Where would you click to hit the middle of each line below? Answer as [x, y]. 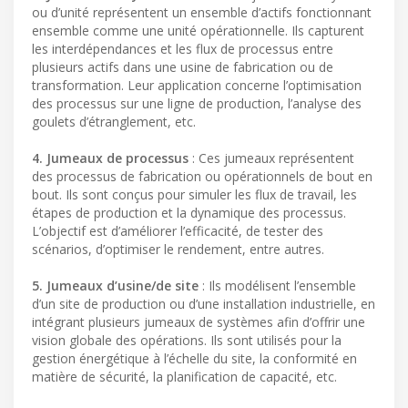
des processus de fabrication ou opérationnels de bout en [202, 177]
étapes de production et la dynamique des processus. [189, 213]
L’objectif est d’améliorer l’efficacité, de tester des [178, 231]
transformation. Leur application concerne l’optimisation [197, 86]
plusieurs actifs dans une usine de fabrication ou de [183, 67]
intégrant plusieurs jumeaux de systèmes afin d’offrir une [199, 322]
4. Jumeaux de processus [110, 158]
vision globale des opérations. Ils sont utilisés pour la [187, 341]
